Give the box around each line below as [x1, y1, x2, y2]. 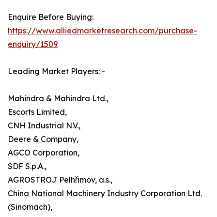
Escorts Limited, [8, 107, 67, 117]
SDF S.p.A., [8, 161, 46, 171]
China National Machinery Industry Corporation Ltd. [8, 188, 202, 199]
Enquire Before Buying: [8, 12, 93, 22]
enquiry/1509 [8, 39, 58, 49]
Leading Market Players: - [8, 66, 105, 77]
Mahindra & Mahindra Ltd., [8, 93, 108, 104]
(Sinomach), [8, 202, 52, 212]
